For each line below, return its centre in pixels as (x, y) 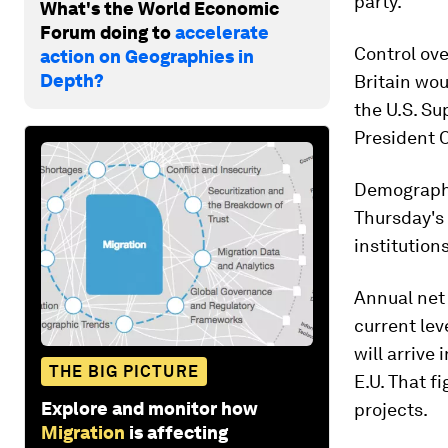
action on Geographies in (147, 56)
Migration (83, 432)
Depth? (72, 80)
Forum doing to (107, 32)
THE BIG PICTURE (124, 371)
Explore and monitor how (149, 408)
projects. (391, 409)
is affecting (178, 432)
